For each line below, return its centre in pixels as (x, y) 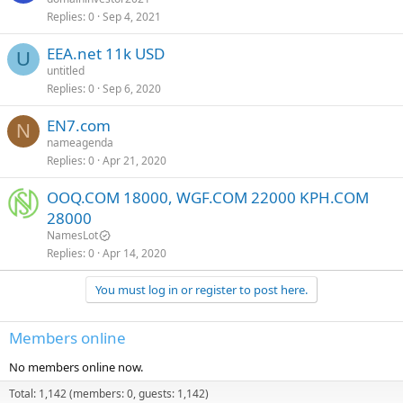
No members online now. (76, 367)
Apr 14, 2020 (134, 253)
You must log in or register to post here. (201, 290)
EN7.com (79, 125)
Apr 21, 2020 (134, 160)
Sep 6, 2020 (132, 88)
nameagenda (80, 143)
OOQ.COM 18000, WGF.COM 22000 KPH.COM (208, 197)
